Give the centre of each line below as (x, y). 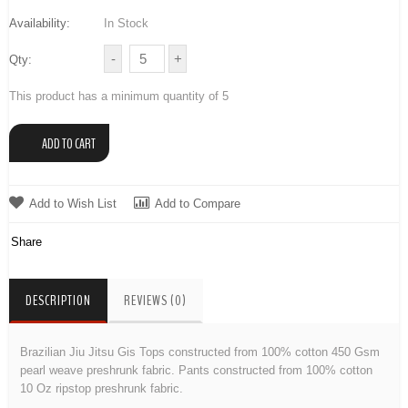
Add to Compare (198, 204)
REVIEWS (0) (155, 300)
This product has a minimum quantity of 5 (119, 96)
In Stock (124, 23)
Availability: (40, 23)
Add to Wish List (73, 204)
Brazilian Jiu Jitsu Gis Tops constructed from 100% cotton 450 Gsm (200, 352)
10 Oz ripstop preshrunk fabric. (102, 388)
